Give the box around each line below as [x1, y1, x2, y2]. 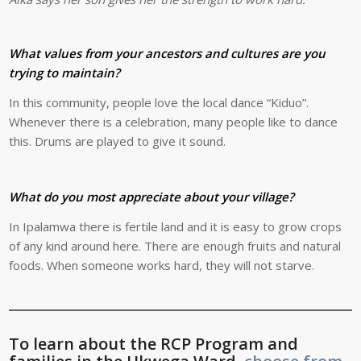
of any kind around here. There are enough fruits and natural [9, 238, 342, 255]
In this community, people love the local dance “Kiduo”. [9, 93, 309, 110]
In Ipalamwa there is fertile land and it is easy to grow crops [9, 218, 342, 235]
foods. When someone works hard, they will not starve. [9, 257, 315, 274]
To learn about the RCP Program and [9, 332, 299, 355]
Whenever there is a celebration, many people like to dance [9, 113, 338, 130]
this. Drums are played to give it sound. [9, 132, 226, 149]
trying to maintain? [9, 64, 121, 81]
